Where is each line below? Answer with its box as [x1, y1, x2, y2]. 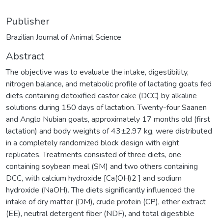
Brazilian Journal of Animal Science [6, 31, 121, 43]
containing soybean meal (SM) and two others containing [6, 161, 198, 172]
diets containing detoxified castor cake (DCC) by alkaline [6, 90, 197, 101]
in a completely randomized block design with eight [6, 137, 179, 148]
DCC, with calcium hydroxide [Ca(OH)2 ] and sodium [6, 172, 182, 184]
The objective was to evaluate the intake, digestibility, [6, 66, 189, 78]
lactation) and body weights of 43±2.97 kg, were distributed [6, 125, 212, 137]
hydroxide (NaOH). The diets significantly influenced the [6, 184, 195, 195]
